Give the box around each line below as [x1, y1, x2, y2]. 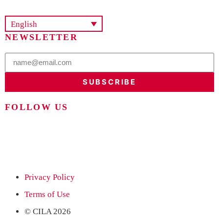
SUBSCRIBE [82, 77, 137, 87]
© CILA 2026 [24, 206, 71, 216]
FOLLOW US [5, 102, 68, 112]
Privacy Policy [24, 172, 75, 182]
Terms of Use [24, 189, 70, 199]
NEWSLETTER [5, 32, 78, 42]
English [11, 19, 37, 29]
